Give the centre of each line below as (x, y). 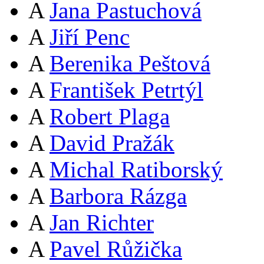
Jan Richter (102, 222)
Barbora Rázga (118, 196)
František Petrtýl (126, 90)
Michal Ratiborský (136, 169)
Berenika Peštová (130, 63)
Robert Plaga (110, 116)
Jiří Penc (90, 37)
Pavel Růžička (116, 249)
